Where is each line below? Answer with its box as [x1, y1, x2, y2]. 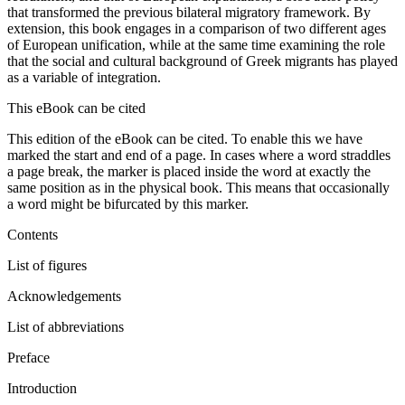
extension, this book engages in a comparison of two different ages [7, 20, 386, 36]
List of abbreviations [7, 318, 124, 334]
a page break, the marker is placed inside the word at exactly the [7, 163, 371, 179]
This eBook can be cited [7, 99, 146, 116]
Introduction [7, 380, 77, 396]
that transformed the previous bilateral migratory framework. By [7, 4, 371, 20]
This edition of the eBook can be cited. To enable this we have [7, 130, 363, 146]
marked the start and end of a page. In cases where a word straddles [7, 146, 391, 163]
